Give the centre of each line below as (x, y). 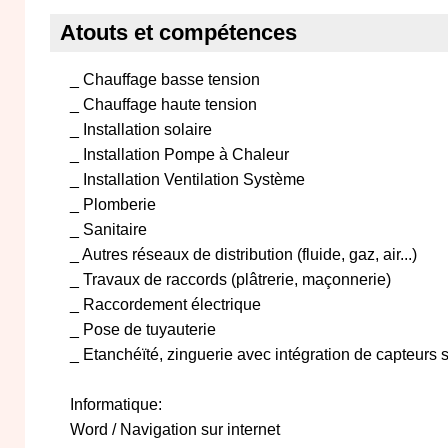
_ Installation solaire (141, 129)
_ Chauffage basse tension (165, 79)
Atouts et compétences (178, 32)
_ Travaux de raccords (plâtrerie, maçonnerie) (230, 279)
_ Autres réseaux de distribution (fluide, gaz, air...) (243, 254)
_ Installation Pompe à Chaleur (179, 154)
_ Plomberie (113, 204)
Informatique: (116, 404)
